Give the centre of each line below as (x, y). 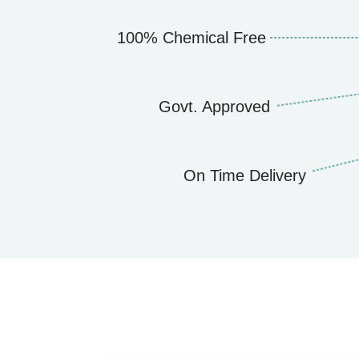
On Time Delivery (245, 176)
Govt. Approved (214, 107)
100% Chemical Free (192, 38)
